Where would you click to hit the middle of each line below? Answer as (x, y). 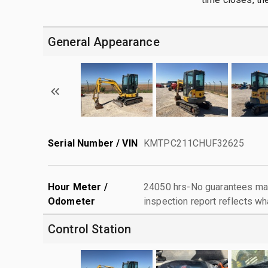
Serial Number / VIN (93, 143)
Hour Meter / (78, 187)
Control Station (90, 229)
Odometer (72, 201)
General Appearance (104, 42)
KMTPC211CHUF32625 (194, 143)
